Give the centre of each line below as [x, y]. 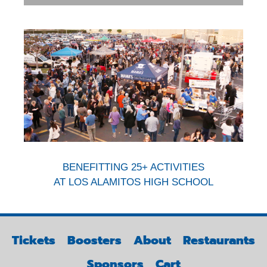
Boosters [94, 240]
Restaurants [219, 240]
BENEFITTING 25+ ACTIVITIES [133, 167]
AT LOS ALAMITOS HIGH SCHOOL [133, 182]
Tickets [34, 240]
